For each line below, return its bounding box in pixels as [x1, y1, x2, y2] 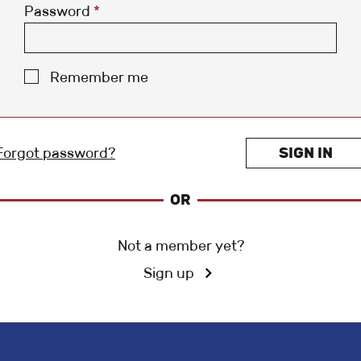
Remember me [50, 68, 148, 87]
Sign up [143, 263, 194, 282]
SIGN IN [279, 144, 333, 163]
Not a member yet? [117, 236, 244, 255]
